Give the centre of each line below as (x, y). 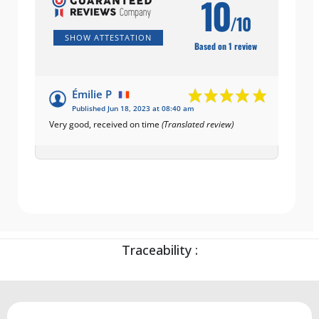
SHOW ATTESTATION (108, 37)
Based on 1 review (225, 46)
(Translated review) (198, 124)
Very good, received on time (105, 124)
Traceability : (159, 250)
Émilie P (92, 94)
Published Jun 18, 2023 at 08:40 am (133, 108)
